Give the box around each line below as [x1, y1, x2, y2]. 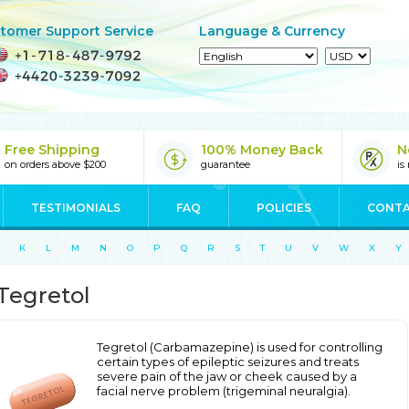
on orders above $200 [5, 158, 106, 171]
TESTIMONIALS [31, 201, 121, 215]
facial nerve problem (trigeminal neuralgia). [97, 383, 351, 398]
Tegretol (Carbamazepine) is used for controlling [97, 340, 383, 354]
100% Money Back [201, 142, 323, 158]
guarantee [201, 158, 250, 171]
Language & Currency [199, 23, 345, 39]
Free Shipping [5, 142, 100, 158]
